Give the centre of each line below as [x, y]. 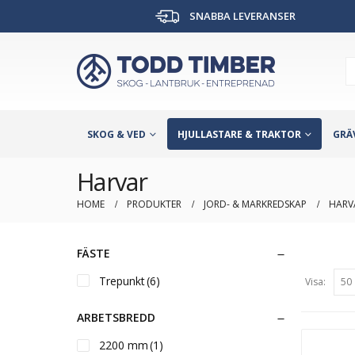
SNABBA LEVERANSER [241, 16]
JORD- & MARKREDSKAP [255, 204]
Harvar [112, 181]
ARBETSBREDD [116, 318]
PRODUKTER [154, 204]
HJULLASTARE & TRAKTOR [239, 134]
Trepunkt [122, 281]
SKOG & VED [116, 134]
